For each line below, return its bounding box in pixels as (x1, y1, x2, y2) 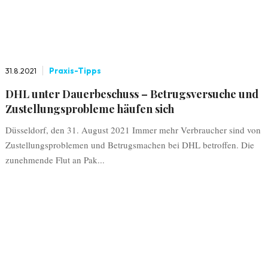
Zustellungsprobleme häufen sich (5, 102, 174, 116)
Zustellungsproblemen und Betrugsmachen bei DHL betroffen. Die (5, 139, 254, 151)
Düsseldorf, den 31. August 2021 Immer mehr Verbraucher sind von (5, 124, 261, 136)
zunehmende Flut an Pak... (5, 154, 105, 166)
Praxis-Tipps (48, 66, 101, 75)
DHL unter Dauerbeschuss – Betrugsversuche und (5, 87, 258, 101)
